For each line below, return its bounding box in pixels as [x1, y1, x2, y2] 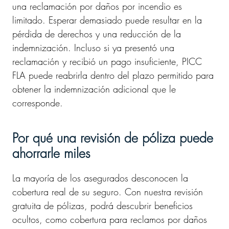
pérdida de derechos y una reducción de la [12, 28, 181, 40]
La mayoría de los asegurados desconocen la [12, 172, 188, 184]
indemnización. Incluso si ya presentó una [12, 41, 174, 54]
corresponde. [12, 97, 63, 109]
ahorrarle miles [12, 145, 90, 162]
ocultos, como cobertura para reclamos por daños [12, 213, 207, 225]
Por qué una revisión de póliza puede [12, 129, 213, 147]
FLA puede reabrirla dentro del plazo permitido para [12, 69, 214, 81]
